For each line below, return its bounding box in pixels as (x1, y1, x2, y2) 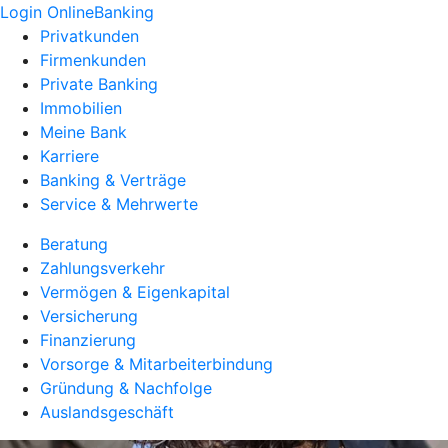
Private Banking (40, 74, 158, 94)
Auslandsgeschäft (40, 402, 174, 422)
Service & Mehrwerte (40, 194, 198, 214)
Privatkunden (40, 26, 139, 46)
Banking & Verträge (40, 170, 186, 190)
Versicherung (40, 306, 138, 326)
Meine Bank (40, 122, 127, 142)
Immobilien (40, 98, 122, 118)
